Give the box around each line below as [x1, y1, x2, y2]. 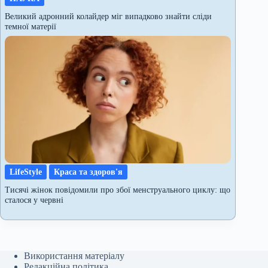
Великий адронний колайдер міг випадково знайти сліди [5, 11, 212, 22]
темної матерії [5, 22, 56, 32]
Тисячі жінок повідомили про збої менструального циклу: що [5, 184, 230, 194]
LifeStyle [10, 166, 42, 176]
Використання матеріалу [24, 250, 124, 261]
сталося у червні [5, 194, 63, 205]
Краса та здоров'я [54, 166, 123, 176]
